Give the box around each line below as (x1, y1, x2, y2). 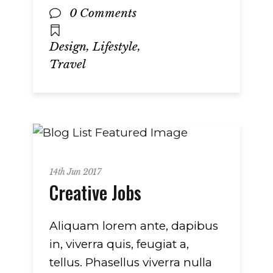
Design (49, 40, 87, 54)
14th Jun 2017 (49, 166, 101, 177)
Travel (49, 57, 86, 71)
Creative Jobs (49, 178, 141, 206)
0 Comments (69, 6, 136, 20)
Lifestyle (93, 40, 138, 54)
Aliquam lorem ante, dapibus (49, 218, 218, 233)
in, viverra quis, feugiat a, (49, 236, 189, 251)
